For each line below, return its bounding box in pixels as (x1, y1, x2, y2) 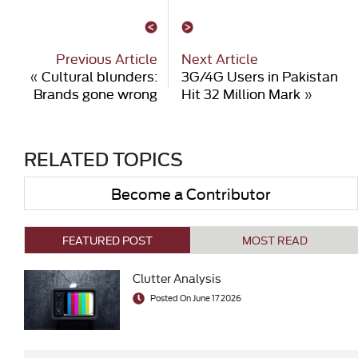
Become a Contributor (111, 182, 271, 205)
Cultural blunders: (41, 66, 157, 86)
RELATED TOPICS (24, 145, 183, 173)
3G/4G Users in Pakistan (181, 66, 338, 86)
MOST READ (241, 232, 308, 249)
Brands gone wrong (33, 83, 157, 104)
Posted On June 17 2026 (149, 292, 241, 304)
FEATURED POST (62, 232, 153, 249)
